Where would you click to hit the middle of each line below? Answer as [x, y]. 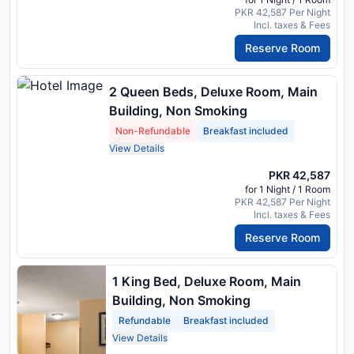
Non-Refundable [153, 131]
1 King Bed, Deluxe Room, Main [207, 282]
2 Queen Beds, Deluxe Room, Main [213, 92]
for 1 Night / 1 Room [288, 190]
